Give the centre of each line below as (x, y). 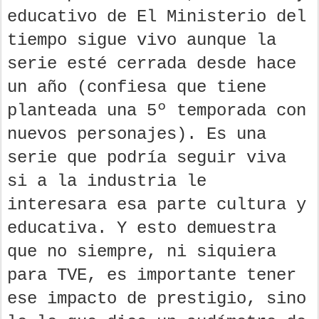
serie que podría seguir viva (147, 157)
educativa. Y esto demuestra (142, 228)
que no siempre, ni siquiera (142, 251)
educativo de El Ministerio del (157, 16)
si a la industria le (107, 181)
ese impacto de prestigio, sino (157, 298)
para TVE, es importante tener (152, 275)
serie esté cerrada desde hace (152, 63)
